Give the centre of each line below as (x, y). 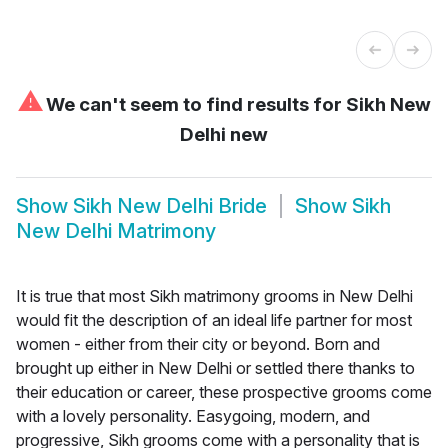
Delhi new (224, 134)
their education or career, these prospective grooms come (224, 391)
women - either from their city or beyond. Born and (198, 343)
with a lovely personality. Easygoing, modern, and (193, 415)
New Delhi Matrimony (116, 231)
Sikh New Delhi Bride (170, 206)
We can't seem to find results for (193, 104)
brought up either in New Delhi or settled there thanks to (215, 367)
